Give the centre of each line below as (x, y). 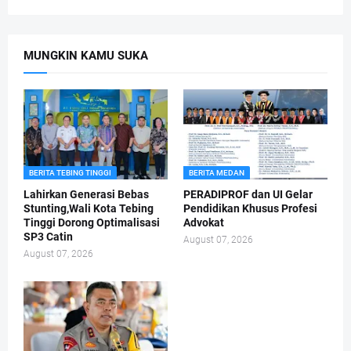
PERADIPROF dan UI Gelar (248, 195)
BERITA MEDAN (217, 173)
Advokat (204, 223)
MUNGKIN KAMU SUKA (86, 56)
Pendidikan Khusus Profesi (250, 209)
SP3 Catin (48, 237)
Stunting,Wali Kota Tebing (89, 209)
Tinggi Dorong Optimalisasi (92, 223)
